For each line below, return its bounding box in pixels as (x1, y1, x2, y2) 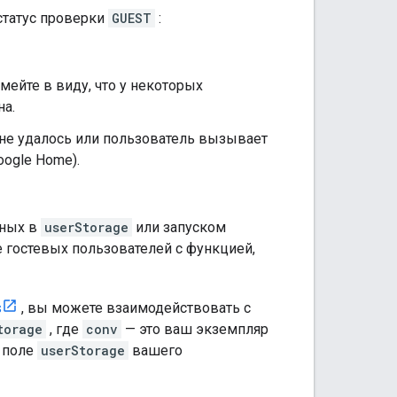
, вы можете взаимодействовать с (18, 299, 251, 316)
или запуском (132, 218, 226, 236)
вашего (128, 341, 183, 359)
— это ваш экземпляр (121, 320, 269, 338)
